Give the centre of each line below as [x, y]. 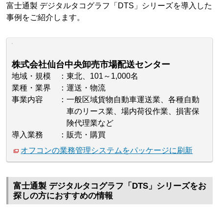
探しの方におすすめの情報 [63, 196]
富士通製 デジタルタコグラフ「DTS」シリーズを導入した [109, 6]
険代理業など [90, 123]
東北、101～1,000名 [103, 76]
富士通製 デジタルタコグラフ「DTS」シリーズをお [110, 186]
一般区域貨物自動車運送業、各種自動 [133, 100]
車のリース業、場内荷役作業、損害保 [133, 111]
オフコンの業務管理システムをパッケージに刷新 [107, 151]
